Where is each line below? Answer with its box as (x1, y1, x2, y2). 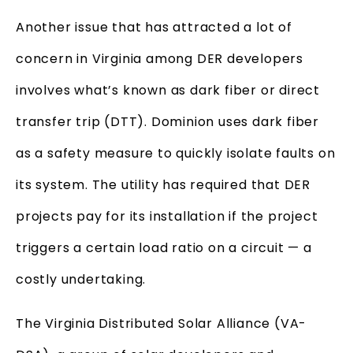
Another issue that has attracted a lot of (16, 17, 292, 36)
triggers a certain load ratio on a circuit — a (16, 238, 312, 257)
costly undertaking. (16, 269, 147, 288)
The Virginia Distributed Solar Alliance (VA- (16, 314, 307, 333)
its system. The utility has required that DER (16, 175, 310, 194)
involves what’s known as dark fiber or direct (16, 80, 320, 99)
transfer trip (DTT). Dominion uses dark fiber (16, 112, 319, 131)
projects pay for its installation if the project (16, 206, 318, 225)
